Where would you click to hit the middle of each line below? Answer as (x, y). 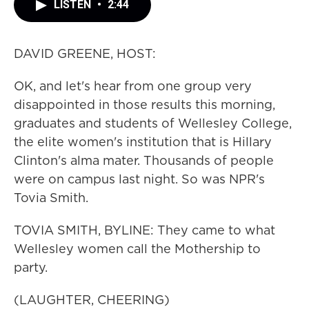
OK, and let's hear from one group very (133, 86)
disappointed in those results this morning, (144, 104)
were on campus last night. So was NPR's (139, 179)
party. (31, 267)
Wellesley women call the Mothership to (137, 249)
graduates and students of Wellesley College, (153, 123)
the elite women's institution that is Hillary (143, 142)
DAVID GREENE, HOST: (85, 53)
